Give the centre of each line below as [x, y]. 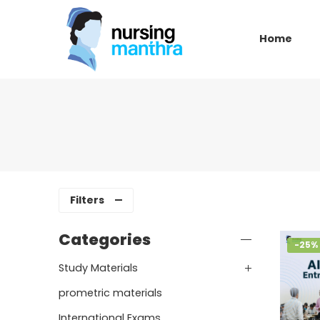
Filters [87, 200]
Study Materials [98, 267]
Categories [105, 239]
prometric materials [110, 292]
